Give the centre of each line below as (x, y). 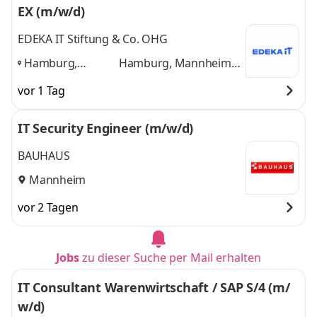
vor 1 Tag (41, 91)
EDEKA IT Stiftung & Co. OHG (93, 39)
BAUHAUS (44, 156)
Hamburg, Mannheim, (176, 63)
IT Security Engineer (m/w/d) (105, 128)
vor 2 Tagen (48, 207)
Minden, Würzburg (168, 80)
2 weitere (143, 97)
